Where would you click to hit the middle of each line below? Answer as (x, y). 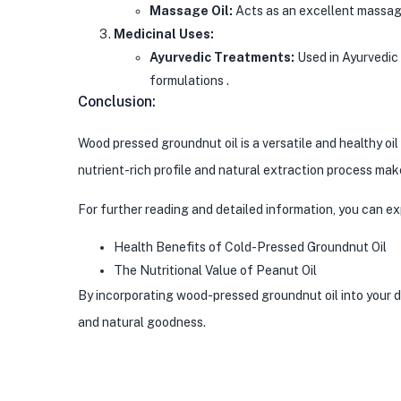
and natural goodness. (142, 322)
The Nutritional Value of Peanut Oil (215, 270)
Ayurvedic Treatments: (222, 57)
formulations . (189, 80)
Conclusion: (117, 101)
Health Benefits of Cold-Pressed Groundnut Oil (250, 247)
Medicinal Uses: (164, 34)
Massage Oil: (191, 10)
